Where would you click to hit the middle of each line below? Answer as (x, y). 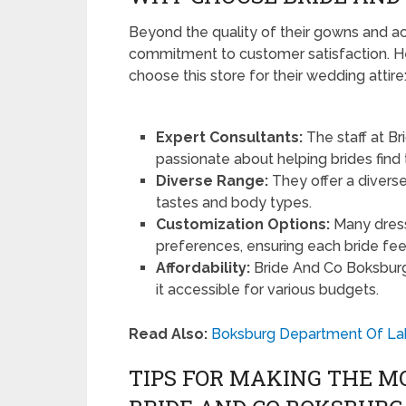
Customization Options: (243, 224)
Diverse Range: (213, 181)
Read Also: (168, 334)
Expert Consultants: (230, 137)
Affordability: (203, 268)
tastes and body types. (234, 203)
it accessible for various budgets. (268, 290)
